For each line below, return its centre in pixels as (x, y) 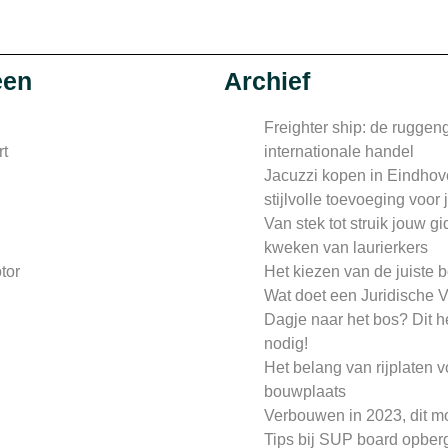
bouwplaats (305, 392)
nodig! (286, 344)
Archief (267, 81)
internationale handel (339, 152)
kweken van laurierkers (346, 248)
